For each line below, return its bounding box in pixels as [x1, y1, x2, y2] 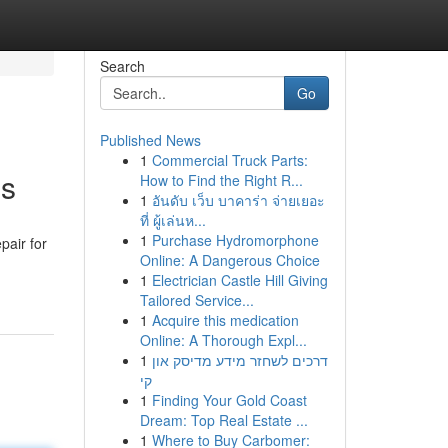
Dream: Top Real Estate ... [139, 410, 308, 430]
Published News [99, 130, 201, 150]
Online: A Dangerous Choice [139, 250, 320, 270]
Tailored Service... [139, 290, 254, 310]
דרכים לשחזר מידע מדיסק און [151, 350, 328, 370]
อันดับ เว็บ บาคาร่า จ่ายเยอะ [151, 190, 325, 210]
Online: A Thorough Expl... [139, 330, 307, 350]
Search [99, 56, 145, 76]
